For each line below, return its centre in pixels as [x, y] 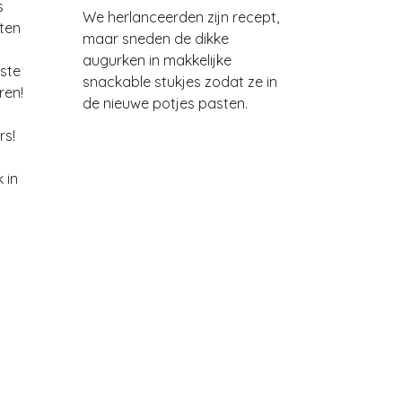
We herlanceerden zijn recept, [181, 17]
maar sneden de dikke [156, 39]
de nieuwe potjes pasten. [167, 103]
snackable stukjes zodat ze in [180, 82]
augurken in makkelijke [157, 60]
